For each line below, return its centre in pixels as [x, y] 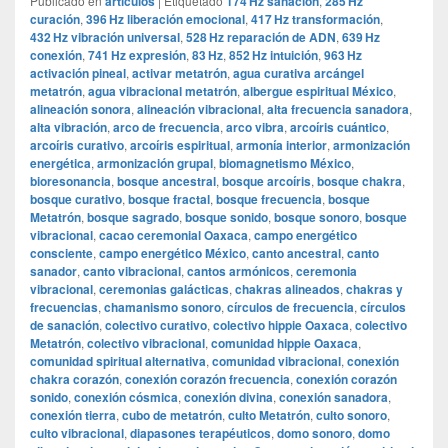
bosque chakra [359, 181]
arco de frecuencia [166, 127]
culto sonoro [351, 415]
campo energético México [172, 253]
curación [55, 19]
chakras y [374, 289]
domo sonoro [314, 433]
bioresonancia [70, 181]
